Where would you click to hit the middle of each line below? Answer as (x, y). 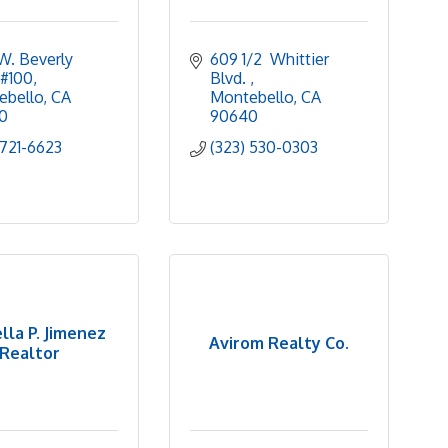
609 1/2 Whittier (269, 59)
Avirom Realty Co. (279, 342)
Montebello (251, 97)
